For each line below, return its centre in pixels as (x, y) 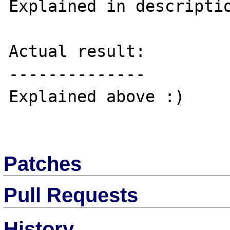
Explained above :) (97, 97)
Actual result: (77, 51)
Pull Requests (71, 195)
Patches (43, 164)
